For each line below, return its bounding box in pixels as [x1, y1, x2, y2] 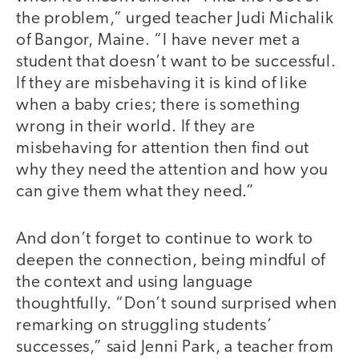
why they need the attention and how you [16, 162, 329, 179]
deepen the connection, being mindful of [16, 252, 326, 269]
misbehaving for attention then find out [16, 140, 310, 158]
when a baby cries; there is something [16, 97, 301, 115]
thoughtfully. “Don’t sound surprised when [16, 295, 337, 313]
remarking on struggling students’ [16, 317, 272, 334]
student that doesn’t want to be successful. [16, 54, 337, 71]
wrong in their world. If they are [16, 119, 256, 136]
